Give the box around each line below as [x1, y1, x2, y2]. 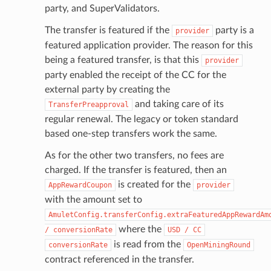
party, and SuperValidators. [44, 3, 160, 13]
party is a [212, 25, 254, 35]
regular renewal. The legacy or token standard [44, 114, 238, 124]
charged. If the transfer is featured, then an [44, 165, 227, 175]
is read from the [111, 239, 183, 249]
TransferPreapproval [48, 100, 129, 109]
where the [116, 224, 164, 234]
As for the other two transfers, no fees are [44, 150, 224, 160]
